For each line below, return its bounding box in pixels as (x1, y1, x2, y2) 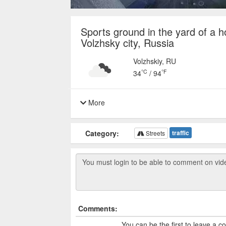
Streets (144, 128, 165, 137)
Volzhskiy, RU (133, 56, 177, 67)
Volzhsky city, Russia (80, 35, 174, 50)
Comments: (78, 203, 118, 213)
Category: (85, 128, 119, 138)
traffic (172, 128, 189, 137)
